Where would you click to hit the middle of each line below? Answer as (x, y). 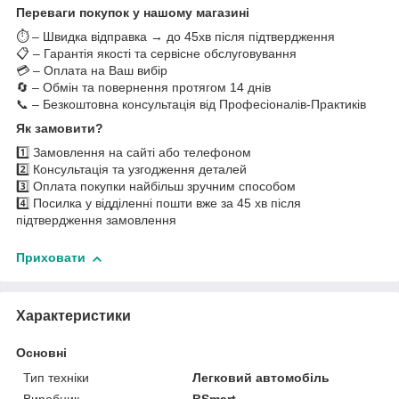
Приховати (51, 258)
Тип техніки (56, 378)
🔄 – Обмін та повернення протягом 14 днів (143, 88)
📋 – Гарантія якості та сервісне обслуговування (156, 54)
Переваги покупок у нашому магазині (133, 13)
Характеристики (73, 316)
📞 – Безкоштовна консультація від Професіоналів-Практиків (191, 105)
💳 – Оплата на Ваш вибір (92, 71)
